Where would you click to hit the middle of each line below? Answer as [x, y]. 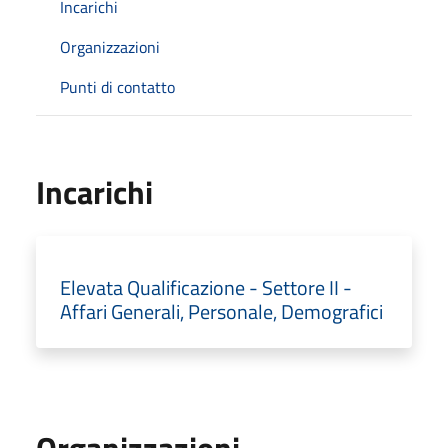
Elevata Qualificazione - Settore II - [206, 287]
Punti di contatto [117, 86]
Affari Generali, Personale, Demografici [221, 311]
